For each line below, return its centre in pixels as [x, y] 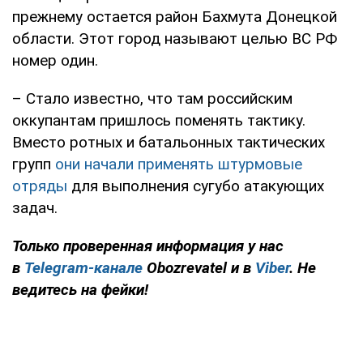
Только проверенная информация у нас [148, 246]
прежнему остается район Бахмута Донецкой [175, 16]
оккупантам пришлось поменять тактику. [159, 120]
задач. [35, 207]
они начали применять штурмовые [179, 164]
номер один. [55, 60]
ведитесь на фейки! [80, 289]
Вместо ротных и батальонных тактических [169, 142]
